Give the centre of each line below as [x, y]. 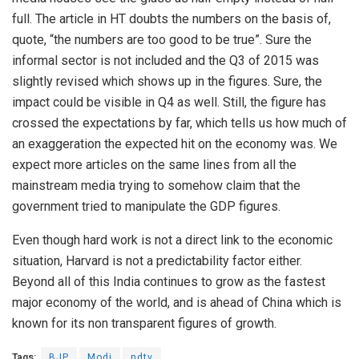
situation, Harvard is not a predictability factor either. [157, 261]
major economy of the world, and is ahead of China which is [177, 303]
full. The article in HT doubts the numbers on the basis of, [171, 19]
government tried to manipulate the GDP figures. [146, 207]
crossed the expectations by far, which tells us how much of [179, 123]
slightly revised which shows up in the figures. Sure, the [167, 82]
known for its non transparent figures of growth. [144, 324]
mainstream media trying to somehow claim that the [156, 186]
